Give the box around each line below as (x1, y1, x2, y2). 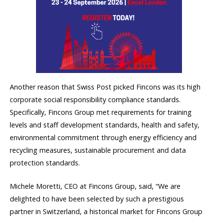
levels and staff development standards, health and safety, (10, 120, 200, 130)
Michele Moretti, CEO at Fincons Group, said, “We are (10, 182, 181, 191)
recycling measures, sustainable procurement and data (10, 145, 186, 155)
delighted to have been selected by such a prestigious (10, 194, 184, 204)
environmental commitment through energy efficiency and (10, 133, 197, 143)
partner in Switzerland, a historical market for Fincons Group (10, 207, 202, 217)
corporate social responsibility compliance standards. (10, 95, 181, 105)
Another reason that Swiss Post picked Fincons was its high (10, 82, 200, 92)
